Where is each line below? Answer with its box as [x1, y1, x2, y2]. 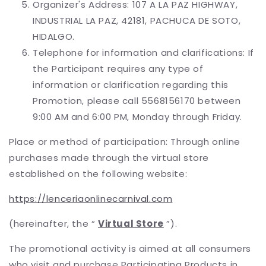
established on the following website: [9, 167, 188, 180]
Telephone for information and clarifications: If [33, 46, 254, 59]
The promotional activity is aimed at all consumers [9, 242, 252, 255]
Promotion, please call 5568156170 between [33, 94, 241, 107]
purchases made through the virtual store [9, 151, 210, 164]
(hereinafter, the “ [9, 217, 98, 230]
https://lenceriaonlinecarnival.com [9, 192, 173, 205]
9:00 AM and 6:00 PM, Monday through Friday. [33, 110, 242, 123]
